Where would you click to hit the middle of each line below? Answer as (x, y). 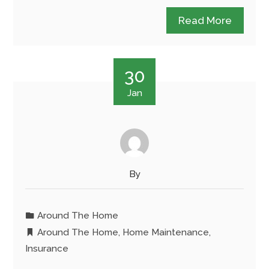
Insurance (47, 249)
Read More (205, 20)
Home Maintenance (166, 232)
